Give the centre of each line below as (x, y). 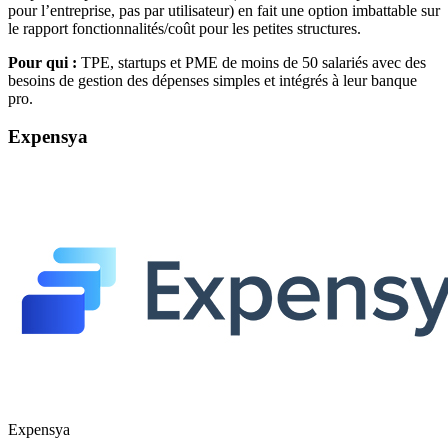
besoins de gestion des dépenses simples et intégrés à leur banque (212, 80)
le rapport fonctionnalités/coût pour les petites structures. (184, 28)
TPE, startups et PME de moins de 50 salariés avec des (251, 62)
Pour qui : (42, 62)
